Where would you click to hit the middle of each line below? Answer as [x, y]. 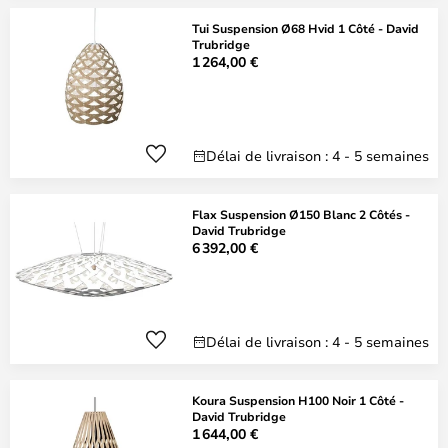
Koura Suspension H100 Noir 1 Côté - [298, 400]
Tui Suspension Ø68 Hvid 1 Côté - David [305, 28]
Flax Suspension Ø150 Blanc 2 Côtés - [301, 214]
